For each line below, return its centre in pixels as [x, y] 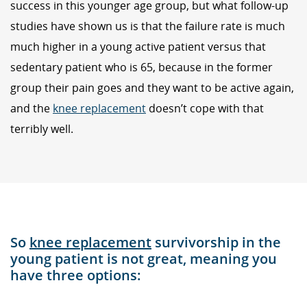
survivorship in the [216, 242]
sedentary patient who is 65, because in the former [142, 67]
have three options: [76, 275]
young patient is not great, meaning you [144, 258]
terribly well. [42, 129]
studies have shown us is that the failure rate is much [148, 26]
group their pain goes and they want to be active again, [152, 88]
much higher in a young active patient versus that [138, 47]
